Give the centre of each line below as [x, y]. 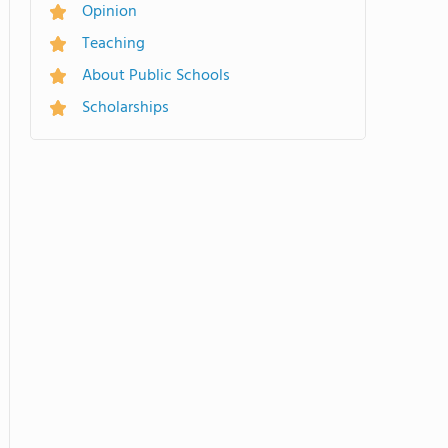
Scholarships [125, 108]
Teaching [113, 44]
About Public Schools [156, 76]
